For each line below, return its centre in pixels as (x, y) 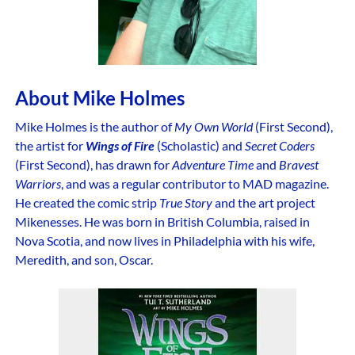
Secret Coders (279, 146)
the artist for (50, 146)
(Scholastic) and (200, 146)
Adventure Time (212, 165)
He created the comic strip (87, 203)
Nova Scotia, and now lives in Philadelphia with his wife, (164, 241)
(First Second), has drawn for (93, 165)
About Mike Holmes (99, 98)
